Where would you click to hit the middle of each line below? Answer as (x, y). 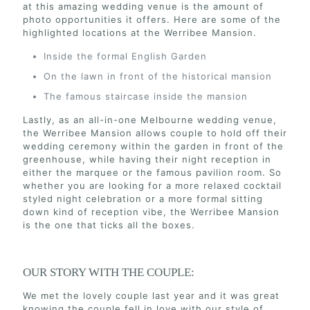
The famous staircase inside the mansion (146, 97)
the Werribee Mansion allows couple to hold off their (155, 133)
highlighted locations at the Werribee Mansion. (140, 33)
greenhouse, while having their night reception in (147, 159)
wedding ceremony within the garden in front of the (153, 146)
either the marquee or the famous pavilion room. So (152, 173)
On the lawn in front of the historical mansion (158, 76)
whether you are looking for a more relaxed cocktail (152, 186)
